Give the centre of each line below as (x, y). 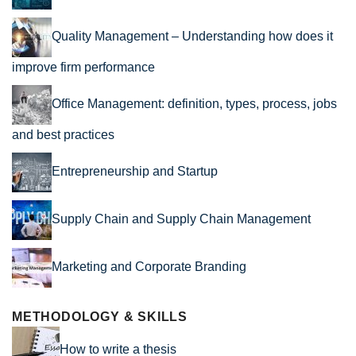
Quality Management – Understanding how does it (192, 36)
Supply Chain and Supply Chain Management (181, 219)
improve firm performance (83, 67)
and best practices (63, 134)
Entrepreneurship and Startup (135, 171)
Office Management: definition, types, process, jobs (194, 103)
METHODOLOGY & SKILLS (100, 316)
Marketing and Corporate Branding (149, 266)
